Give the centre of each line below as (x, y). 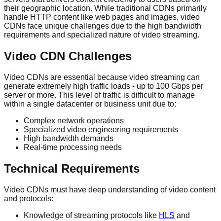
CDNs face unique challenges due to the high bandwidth (103, 26)
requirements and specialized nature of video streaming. (102, 35)
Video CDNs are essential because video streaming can (102, 77)
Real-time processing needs (73, 147)
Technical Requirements (72, 169)
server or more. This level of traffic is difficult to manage (99, 95)
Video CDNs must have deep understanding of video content (110, 190)
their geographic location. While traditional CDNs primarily (105, 8)
